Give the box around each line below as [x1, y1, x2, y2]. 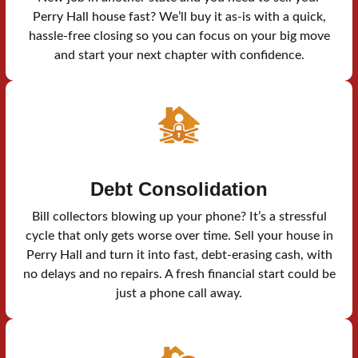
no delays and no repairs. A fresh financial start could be [22, 268, 336, 281]
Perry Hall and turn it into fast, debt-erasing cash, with [26, 249, 332, 262]
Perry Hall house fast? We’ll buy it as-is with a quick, [32, 10, 326, 24]
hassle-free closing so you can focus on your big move [28, 30, 330, 43]
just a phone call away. [116, 287, 242, 300]
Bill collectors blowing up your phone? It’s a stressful [31, 210, 327, 224]
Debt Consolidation [90, 178, 268, 201]
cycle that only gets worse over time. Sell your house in [25, 229, 333, 243]
